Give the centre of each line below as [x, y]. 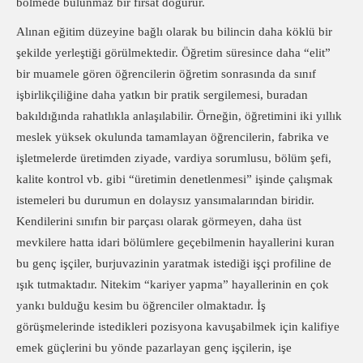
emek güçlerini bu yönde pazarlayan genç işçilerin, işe [154, 348]
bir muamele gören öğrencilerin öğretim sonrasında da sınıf [166, 74]
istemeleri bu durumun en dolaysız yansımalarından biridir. [165, 200]
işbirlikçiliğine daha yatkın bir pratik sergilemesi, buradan [162, 95]
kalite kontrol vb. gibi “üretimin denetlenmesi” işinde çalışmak [175, 179]
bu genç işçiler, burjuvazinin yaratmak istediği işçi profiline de [174, 263]
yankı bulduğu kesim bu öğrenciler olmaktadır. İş [141, 305]
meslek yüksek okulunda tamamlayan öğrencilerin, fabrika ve [173, 137]
